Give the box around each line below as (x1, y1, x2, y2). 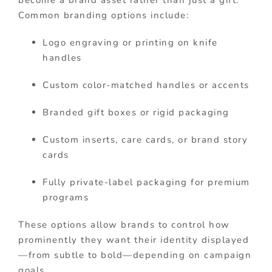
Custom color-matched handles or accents (42, 79, 250, 92)
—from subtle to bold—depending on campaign (18, 249, 251, 262)
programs (42, 191, 89, 204)
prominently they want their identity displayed (18, 234, 249, 246)
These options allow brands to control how (18, 219, 230, 231)
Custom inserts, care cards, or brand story (42, 134, 248, 146)
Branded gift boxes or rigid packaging (42, 106, 229, 119)
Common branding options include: (18, 9, 189, 22)
